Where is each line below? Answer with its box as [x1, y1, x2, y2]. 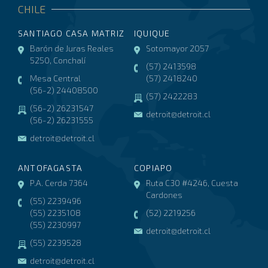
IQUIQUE [134, 28, 170, 38]
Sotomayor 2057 [146, 42, 209, 53]
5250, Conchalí [30, 54, 86, 65]
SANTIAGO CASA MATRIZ [18, 28, 124, 38]
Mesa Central [30, 72, 81, 83]
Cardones [146, 189, 182, 200]
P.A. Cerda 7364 [30, 177, 88, 188]
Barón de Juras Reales [30, 42, 114, 53]
